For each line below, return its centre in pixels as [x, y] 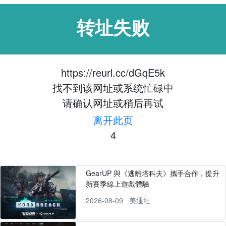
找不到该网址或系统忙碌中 [113, 88]
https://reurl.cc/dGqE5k [113, 72]
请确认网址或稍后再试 [113, 103]
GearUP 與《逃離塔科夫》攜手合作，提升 [152, 173]
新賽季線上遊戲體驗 [117, 184]
